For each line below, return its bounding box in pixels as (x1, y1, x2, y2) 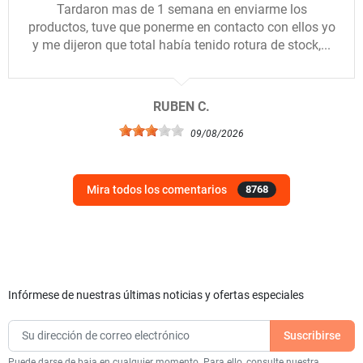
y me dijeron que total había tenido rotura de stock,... (32, 36, 331, 53)
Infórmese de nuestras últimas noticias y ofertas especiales (8, 288, 304, 301)
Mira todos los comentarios (87, 182, 229, 196)
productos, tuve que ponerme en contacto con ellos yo (28, 19, 335, 35)
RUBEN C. (153, 99, 210, 115)
